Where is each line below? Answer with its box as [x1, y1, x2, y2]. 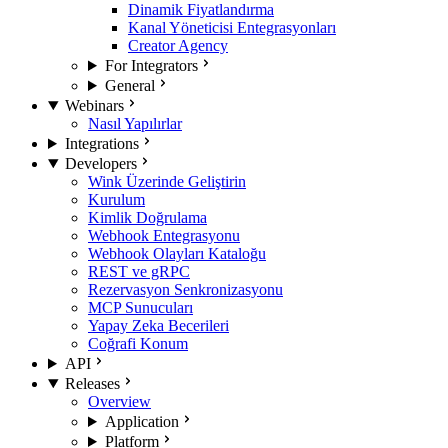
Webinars [64, 97, 124, 114]
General [104, 77, 155, 94]
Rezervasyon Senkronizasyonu [88, 281, 283, 298]
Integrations [64, 135, 139, 152]
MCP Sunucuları [88, 299, 193, 316]
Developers [64, 155, 137, 172]
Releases [64, 375, 120, 392]
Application [104, 413, 179, 430]
